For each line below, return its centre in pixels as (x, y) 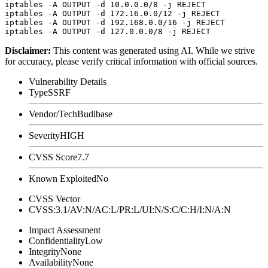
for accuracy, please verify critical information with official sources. (131, 61)
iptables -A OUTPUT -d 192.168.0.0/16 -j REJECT (115, 22)
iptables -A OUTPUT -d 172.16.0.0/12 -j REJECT (112, 13)
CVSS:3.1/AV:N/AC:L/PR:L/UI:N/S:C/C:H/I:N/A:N (130, 209)
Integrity (45, 251)
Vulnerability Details (68, 81)
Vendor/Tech (53, 114)
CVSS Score (53, 157)
